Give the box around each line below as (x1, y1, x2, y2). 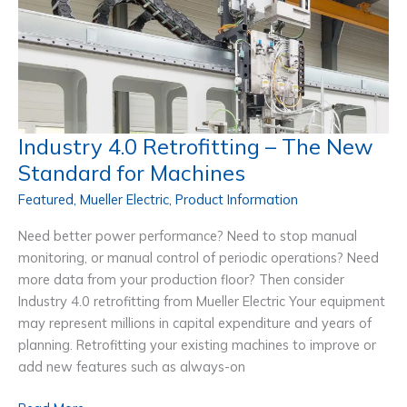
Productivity (17, 80, 91, 98)
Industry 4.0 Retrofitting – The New (18, 132, 373, 160)
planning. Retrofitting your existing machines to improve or (18, 335, 376, 353)
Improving (17, 58, 78, 76)
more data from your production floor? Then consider (18, 270, 344, 288)
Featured (18, 191, 74, 209)
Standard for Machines (18, 158, 245, 186)
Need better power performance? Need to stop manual (18, 226, 357, 244)
